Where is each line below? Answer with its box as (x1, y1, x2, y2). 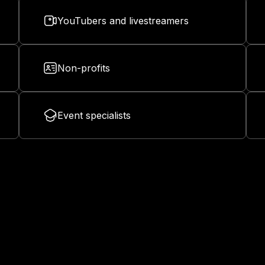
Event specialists (57, 109, 131, 122)
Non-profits (57, 62, 110, 75)
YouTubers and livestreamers (57, 15, 189, 27)
